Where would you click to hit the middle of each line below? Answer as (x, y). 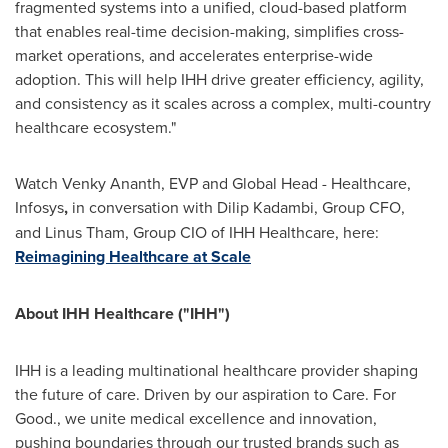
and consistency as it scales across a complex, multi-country (223, 103)
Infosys (39, 207)
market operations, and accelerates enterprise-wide (194, 55)
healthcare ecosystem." (95, 127)
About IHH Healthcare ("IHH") (122, 313)
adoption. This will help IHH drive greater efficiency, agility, (219, 79)
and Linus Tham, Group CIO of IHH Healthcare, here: (197, 232)
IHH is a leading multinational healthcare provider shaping (216, 370)
